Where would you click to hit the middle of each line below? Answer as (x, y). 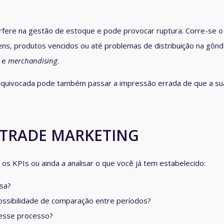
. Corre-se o (202, 31)
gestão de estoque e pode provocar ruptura (105, 31)
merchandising (33, 61)
